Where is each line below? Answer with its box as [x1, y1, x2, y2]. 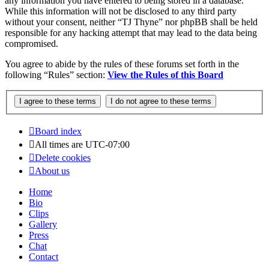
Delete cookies [35, 152, 91, 163]
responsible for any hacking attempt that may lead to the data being [5, 28, 257, 38]
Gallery [29, 219, 57, 229]
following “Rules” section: [5, 70, 107, 80]
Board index [35, 125, 82, 136]
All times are [35, 139, 85, 150]
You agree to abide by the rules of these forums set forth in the [5, 59, 239, 70]
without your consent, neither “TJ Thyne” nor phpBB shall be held [5, 17, 258, 28]
